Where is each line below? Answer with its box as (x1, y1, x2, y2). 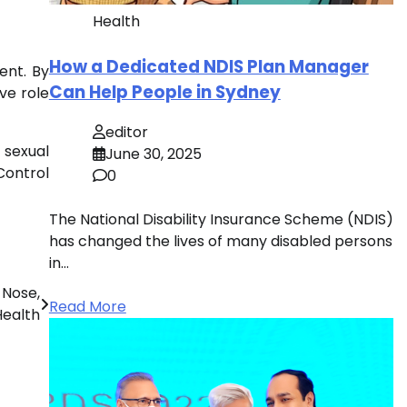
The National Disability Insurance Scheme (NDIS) (48, 209, 393, 231)
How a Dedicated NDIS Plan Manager (48, 54, 369, 79)
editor (104, 122, 148, 144)
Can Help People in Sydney (48, 79, 281, 104)
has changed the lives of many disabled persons (48, 231, 392, 253)
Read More (48, 296, 126, 318)
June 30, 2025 (104, 144, 202, 165)
